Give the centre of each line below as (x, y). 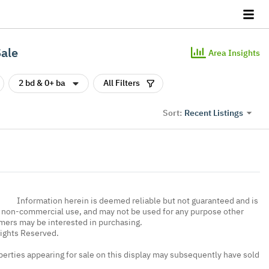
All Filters (122, 83)
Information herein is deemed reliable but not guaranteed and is (138, 200)
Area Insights (234, 53)
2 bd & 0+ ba (42, 83)
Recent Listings (214, 113)
